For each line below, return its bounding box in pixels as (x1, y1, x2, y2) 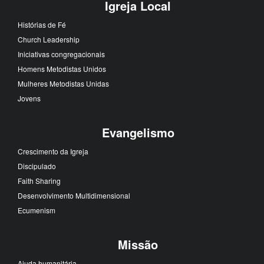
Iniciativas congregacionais (18, 48, 105, 59)
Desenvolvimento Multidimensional (18, 190, 130, 200)
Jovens (18, 93, 41, 103)
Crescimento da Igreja (18, 146, 88, 156)
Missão (118, 235, 158, 253)
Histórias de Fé (18, 19, 66, 29)
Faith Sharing (18, 175, 61, 186)
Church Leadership (18, 34, 80, 44)
